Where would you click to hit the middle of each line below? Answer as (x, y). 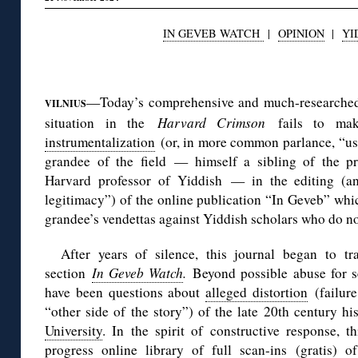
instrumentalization (100, 142)
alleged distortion (257, 292)
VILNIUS (66, 104)
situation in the (101, 123)
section (69, 273)
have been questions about (125, 292)
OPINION (301, 34)
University (74, 331)
